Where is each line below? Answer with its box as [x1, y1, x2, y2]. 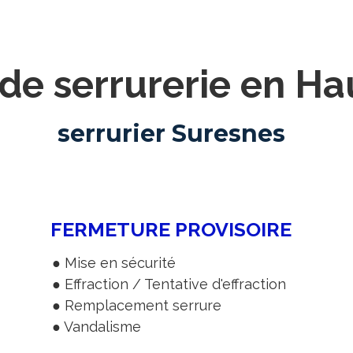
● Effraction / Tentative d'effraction [52, 275, 287, 292]
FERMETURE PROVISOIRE [50, 217, 292, 241]
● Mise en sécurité [52, 254, 176, 271]
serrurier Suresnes [57, 118, 285, 148]
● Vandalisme [52, 318, 142, 335]
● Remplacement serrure [52, 296, 222, 314]
